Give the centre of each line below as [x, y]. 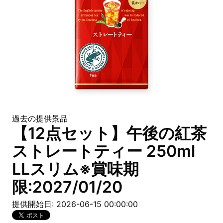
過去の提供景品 [40, 118]
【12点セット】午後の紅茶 [109, 133]
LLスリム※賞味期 [75, 169]
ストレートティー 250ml [104, 151]
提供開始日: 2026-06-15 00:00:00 [75, 204]
